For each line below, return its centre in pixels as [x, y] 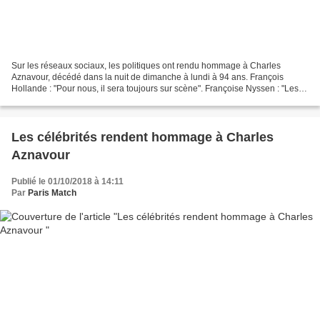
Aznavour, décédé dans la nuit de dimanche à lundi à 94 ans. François [147, 77]
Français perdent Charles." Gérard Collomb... [99, 100]
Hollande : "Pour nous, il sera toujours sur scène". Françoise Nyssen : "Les [155, 89]
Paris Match [52, 193]
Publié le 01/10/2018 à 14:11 [67, 182]
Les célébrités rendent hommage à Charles [142, 137]
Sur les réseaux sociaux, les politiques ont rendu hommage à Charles [146, 66]
